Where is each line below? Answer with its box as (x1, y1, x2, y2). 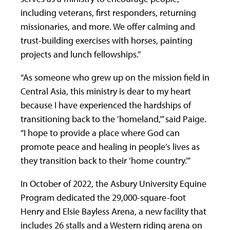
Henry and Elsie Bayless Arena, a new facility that (21, 205, 206, 217)
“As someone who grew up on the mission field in (21, 71, 209, 83)
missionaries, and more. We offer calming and (21, 20, 195, 32)
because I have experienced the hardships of (21, 99, 191, 111)
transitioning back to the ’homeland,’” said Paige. (21, 112, 206, 125)
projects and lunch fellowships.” (21, 48, 141, 60)
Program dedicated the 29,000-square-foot (21, 191, 186, 203)
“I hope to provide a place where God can (21, 126, 180, 139)
